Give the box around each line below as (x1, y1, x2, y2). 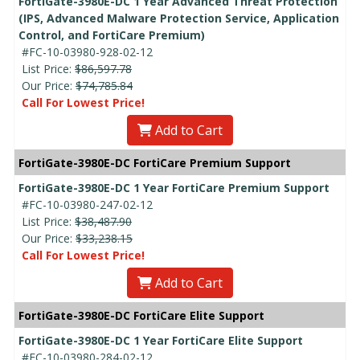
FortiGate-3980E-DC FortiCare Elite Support (18, 307, 264, 323)
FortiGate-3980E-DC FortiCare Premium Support (18, 154, 291, 170)
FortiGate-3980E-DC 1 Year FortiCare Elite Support (18, 332, 303, 348)
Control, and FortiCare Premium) (18, 27, 205, 43)
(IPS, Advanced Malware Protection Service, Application (18, 10, 339, 26)
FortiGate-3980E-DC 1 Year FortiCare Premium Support (18, 179, 329, 195)
